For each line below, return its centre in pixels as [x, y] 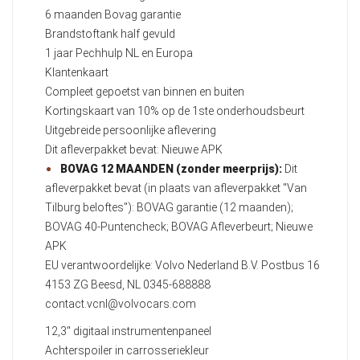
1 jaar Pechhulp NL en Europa [119, 53]
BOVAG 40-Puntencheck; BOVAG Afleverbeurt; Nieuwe [179, 226]
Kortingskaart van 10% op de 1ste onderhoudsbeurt [175, 110]
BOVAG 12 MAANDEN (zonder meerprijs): [172, 168]
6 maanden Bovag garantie [113, 14]
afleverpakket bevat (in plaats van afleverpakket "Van [176, 188]
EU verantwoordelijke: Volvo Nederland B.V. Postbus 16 [182, 265]
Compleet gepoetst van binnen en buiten [145, 91]
